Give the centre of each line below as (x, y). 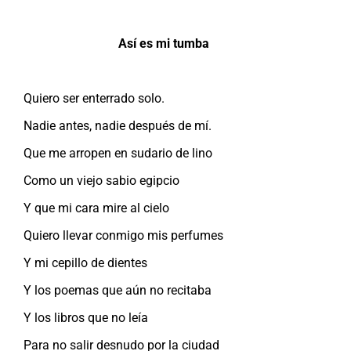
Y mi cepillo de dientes (85, 262)
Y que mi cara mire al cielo (96, 208)
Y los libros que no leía (86, 317)
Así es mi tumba (164, 43)
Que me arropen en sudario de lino (118, 153)
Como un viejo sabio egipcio (101, 180)
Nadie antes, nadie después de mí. (118, 125)
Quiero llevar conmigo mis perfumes (123, 235)
